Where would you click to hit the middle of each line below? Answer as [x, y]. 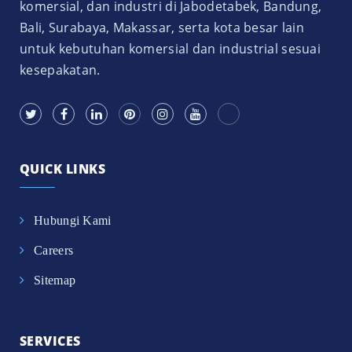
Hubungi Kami [73, 221]
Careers [54, 251]
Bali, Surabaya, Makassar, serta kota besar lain [162, 28]
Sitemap [55, 280]
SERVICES [50, 341]
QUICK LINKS [63, 169]
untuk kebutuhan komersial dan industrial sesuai [170, 49]
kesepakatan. [60, 70]
